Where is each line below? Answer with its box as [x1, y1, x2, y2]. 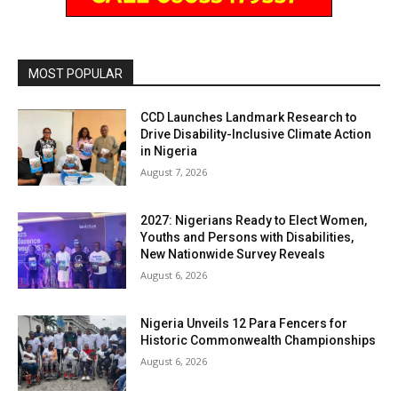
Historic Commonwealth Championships [140, 332, 377, 347]
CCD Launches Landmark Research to [140, 110, 358, 125]
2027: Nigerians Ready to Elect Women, [140, 213, 368, 227]
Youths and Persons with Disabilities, [140, 230, 354, 244]
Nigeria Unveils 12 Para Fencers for [140, 315, 348, 330]
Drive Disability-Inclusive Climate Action [140, 127, 372, 142]
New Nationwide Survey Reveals [140, 247, 326, 261]
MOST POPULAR [28, 67, 123, 82]
